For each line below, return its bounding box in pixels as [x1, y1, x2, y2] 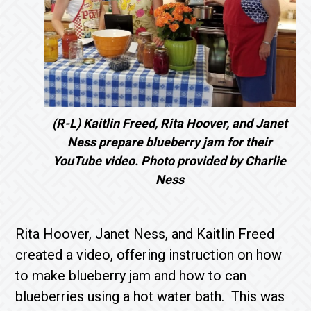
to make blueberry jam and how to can [15, 267, 247, 284]
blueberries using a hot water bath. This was [15, 288, 285, 305]
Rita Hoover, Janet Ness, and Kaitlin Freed [15, 226, 275, 242]
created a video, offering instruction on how [15, 246, 283, 263]
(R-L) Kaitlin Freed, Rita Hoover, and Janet [51, 116, 287, 131]
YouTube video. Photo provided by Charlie [53, 153, 287, 168]
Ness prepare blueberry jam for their [67, 135, 272, 149]
